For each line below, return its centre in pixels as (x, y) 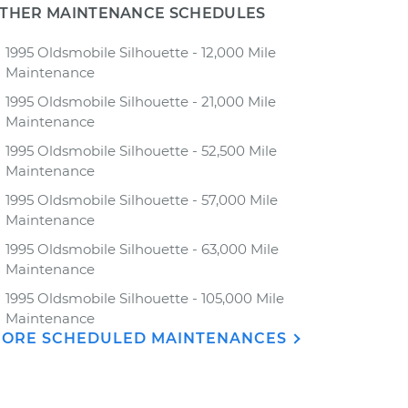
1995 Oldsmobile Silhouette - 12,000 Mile (141, 52)
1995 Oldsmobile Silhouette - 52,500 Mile (141, 151)
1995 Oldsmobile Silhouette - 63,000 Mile (142, 249)
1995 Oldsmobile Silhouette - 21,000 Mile (141, 102)
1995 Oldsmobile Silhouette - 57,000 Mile (142, 200)
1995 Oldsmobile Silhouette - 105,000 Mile (145, 298)
